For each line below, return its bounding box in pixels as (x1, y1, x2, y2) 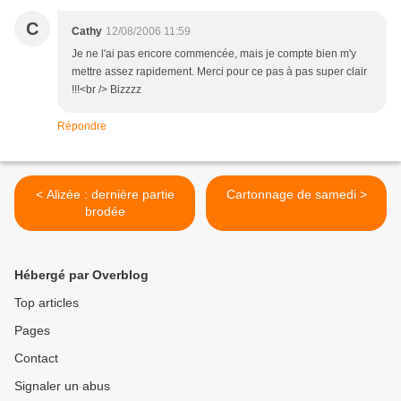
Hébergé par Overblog (14, 268, 149, 283)
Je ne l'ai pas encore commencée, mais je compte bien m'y (72, 47, 356, 61)
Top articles (14, 295, 79, 311)
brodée (84, 204, 125, 219)
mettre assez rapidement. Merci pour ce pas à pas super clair (72, 65, 367, 79)
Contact (14, 351, 58, 366)
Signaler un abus (14, 379, 110, 394)
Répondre (57, 120, 107, 133)
